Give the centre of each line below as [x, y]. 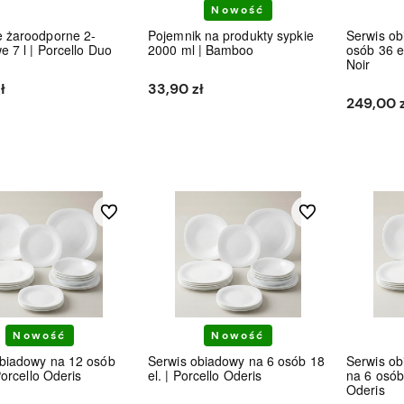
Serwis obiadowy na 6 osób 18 [236, 360]
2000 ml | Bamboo [201, 49]
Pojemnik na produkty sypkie [231, 35]
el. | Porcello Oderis [205, 375]
